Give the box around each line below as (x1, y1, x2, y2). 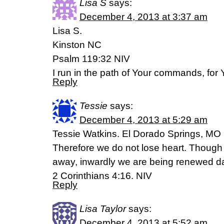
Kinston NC (52, 39, 101, 50)
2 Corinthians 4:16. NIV (52, 170, 152, 181)
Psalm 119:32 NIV (52, 53, 130, 64)
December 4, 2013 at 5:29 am (79, 114, 207, 125)
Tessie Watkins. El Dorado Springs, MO (52, 128, 221, 139)
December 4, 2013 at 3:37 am (79, 11, 207, 22)
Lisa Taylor (79, 203, 126, 214)
